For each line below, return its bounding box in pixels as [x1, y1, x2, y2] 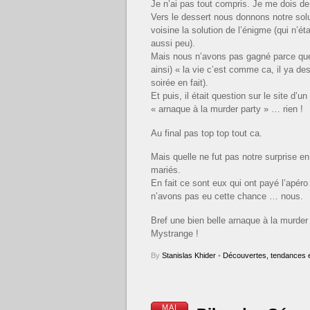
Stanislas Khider [162, 250, 216, 259]
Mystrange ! [151, 228, 199, 239]
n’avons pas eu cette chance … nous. [151, 191, 303, 202]
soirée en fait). [151, 77, 208, 89]
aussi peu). [151, 38, 195, 49]
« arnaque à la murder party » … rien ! [151, 104, 303, 115]
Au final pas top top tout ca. [151, 127, 262, 138]
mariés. [151, 165, 181, 176]
